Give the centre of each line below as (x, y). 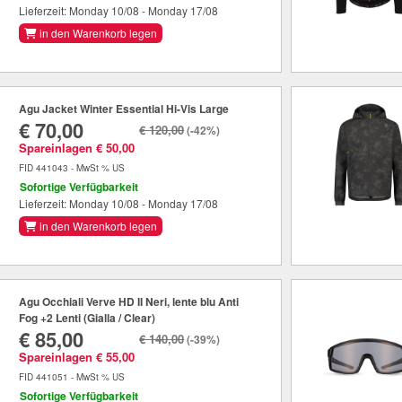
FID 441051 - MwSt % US (72, 377)
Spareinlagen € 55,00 (77, 357)
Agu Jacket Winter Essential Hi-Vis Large (124, 109)
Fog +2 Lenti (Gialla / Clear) (87, 318)
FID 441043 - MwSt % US (72, 168)
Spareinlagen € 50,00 (77, 148)
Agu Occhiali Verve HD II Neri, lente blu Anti (129, 302)
